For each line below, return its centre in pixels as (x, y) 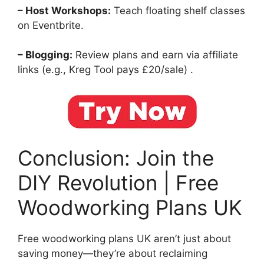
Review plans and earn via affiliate (155, 55)
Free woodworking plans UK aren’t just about (124, 239)
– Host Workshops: (64, 10)
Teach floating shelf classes (178, 10)
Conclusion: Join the (116, 158)
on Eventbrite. (51, 25)
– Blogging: (45, 55)
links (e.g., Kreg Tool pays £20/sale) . (105, 70)
